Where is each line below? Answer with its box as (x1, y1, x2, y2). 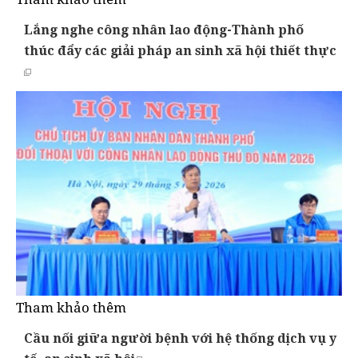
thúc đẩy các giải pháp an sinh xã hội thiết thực (24, 42, 336, 60)
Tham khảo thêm (16, 297, 126, 316)
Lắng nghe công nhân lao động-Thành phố (24, 21, 304, 39)
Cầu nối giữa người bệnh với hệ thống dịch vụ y (24, 328, 336, 347)
